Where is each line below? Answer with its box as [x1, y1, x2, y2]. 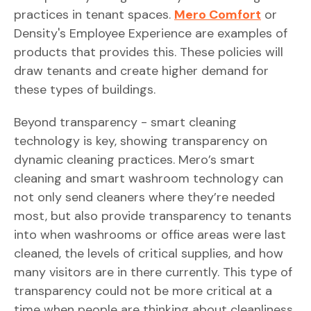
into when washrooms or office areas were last [14, 226, 286, 243]
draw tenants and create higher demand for [14, 62, 269, 79]
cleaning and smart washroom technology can [14, 170, 283, 187]
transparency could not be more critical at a [14, 283, 272, 299]
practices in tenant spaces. [14, 6, 174, 23]
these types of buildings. [14, 81, 159, 98]
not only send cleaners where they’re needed [14, 189, 275, 205]
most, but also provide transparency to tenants [14, 208, 292, 224]
